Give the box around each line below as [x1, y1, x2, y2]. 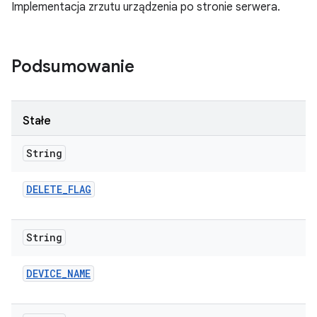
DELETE [26, 183, 62, 196]
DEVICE [26, 267, 62, 280]
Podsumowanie [11, 56, 134, 77]
